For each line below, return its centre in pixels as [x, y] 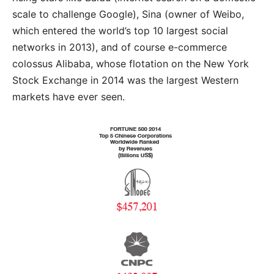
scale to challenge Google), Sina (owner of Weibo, [128, 14]
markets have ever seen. [68, 97]
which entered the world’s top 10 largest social [120, 31]
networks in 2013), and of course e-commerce [120, 47]
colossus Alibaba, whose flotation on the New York [131, 64]
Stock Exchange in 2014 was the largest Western [125, 80]
